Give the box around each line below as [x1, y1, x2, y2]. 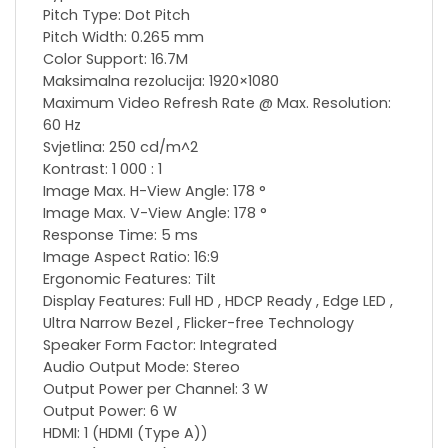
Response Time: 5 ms [43, 225, 198, 246]
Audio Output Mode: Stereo [43, 357, 240, 378]
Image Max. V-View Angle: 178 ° [43, 203, 267, 224]
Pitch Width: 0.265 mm [43, 27, 204, 48]
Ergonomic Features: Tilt [43, 269, 216, 290]
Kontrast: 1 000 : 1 [43, 159, 162, 180]
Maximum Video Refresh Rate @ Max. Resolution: [43, 93, 391, 114]
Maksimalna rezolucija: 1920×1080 [43, 71, 279, 92]
